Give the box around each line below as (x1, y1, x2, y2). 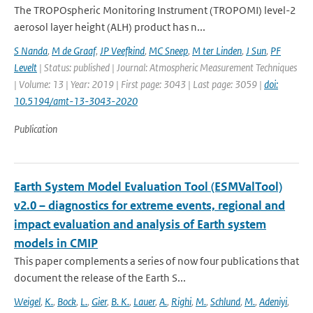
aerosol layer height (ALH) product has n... (14, 20, 205, 34)
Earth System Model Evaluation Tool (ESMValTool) (14, 179, 282, 194)
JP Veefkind (100, 44, 145, 57)
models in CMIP (14, 235, 98, 251)
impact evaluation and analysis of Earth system (14, 217, 266, 232)
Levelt (14, 61, 37, 74)
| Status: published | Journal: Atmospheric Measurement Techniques (37, 61, 297, 74)
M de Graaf (52, 44, 96, 57)
